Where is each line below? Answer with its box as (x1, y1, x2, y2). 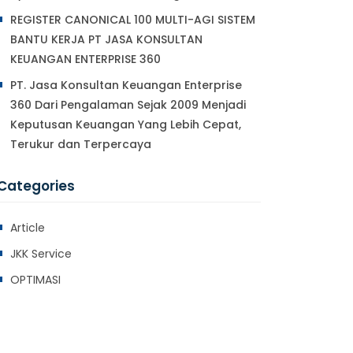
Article (10, 220, 45, 236)
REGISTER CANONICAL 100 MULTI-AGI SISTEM (10, 12, 255, 28)
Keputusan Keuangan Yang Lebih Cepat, (10, 117, 241, 132)
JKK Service (10, 246, 72, 262)
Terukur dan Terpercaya (10, 136, 151, 152)
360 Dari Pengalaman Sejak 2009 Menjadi (10, 97, 246, 113)
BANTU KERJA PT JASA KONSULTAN (10, 32, 203, 47)
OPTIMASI (10, 272, 61, 288)
